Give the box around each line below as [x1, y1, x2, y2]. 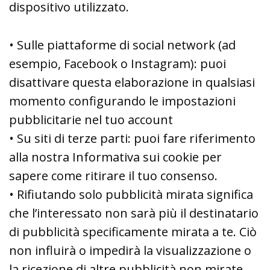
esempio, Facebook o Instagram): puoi [9, 55, 226, 72]
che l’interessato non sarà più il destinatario [9, 204, 259, 221]
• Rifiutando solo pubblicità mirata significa [9, 186, 253, 202]
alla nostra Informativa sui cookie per [9, 148, 222, 165]
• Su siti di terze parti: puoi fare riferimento [9, 130, 256, 146]
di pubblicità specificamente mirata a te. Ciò [9, 223, 257, 240]
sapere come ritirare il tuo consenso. [9, 167, 218, 184]
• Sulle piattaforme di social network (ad [9, 36, 236, 53]
